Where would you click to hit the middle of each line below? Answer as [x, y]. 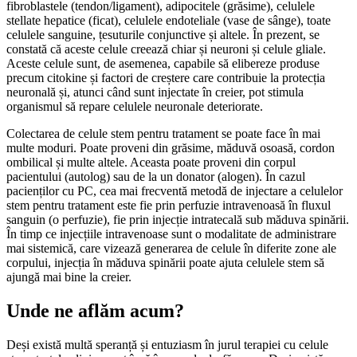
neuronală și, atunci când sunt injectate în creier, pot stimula [155, 92]
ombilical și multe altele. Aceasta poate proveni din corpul [151, 162]
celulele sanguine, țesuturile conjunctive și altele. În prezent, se [163, 34]
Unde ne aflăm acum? [95, 310]
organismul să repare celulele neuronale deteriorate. [135, 106]
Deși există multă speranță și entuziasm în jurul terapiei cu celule [167, 344]
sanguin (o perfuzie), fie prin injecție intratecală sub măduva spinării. [178, 219]
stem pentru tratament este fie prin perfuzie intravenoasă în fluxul [169, 205]
